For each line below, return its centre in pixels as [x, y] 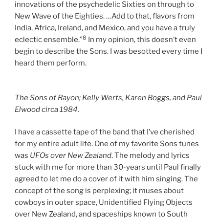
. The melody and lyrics [151, 156]
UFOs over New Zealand [71, 156]
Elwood [28, 109]
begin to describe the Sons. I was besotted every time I [109, 52]
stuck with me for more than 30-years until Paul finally [108, 167]
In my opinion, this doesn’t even [141, 40]
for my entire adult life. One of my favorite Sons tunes [107, 144]
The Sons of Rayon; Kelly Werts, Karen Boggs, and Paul [108, 98]
